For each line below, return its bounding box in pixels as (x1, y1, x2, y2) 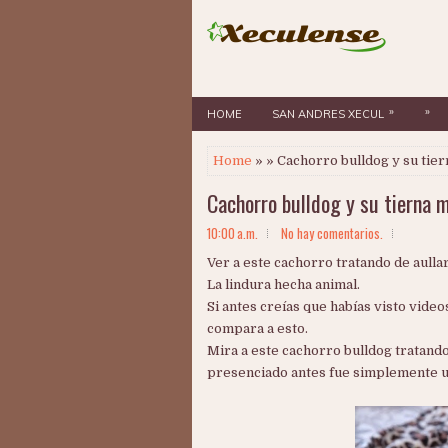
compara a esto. (207, 321, 308, 336)
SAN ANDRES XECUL (272, 107, 384, 121)
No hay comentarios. (281, 223, 383, 243)
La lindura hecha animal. (207, 277, 360, 292)
